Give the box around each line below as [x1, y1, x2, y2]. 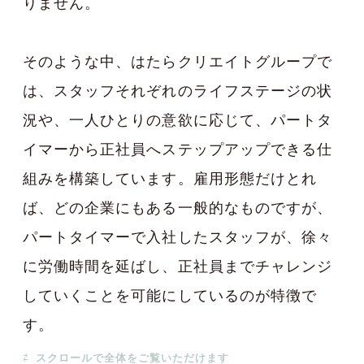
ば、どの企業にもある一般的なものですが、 [23, 198, 332, 216]
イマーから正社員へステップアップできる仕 [23, 140, 332, 158]
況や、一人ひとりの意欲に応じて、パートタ [23, 110, 332, 128]
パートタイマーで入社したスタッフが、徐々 [23, 227, 332, 245]
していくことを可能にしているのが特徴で [23, 286, 317, 304]
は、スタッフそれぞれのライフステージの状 [23, 81, 332, 99]
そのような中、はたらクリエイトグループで [23, 52, 333, 70]
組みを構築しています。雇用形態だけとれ [23, 169, 317, 187]
